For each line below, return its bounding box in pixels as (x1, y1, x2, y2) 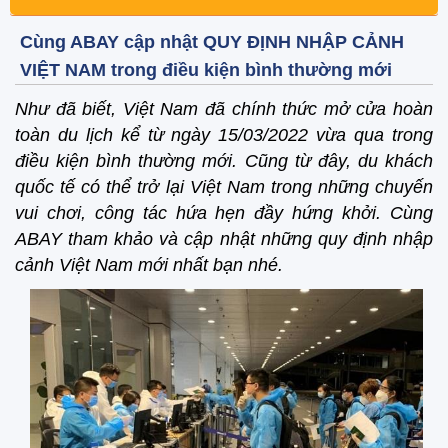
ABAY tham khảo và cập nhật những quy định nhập (15, 228, 433, 249)
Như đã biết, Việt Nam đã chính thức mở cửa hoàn (15, 98, 433, 119)
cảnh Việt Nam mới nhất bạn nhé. (15, 254, 283, 275)
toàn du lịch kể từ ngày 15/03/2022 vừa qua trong (15, 124, 433, 145)
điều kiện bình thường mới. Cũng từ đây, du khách (15, 150, 433, 171)
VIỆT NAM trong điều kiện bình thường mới (20, 59, 392, 80)
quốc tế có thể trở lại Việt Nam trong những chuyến (15, 176, 433, 197)
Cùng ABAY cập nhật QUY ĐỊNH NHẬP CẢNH (20, 31, 404, 52)
